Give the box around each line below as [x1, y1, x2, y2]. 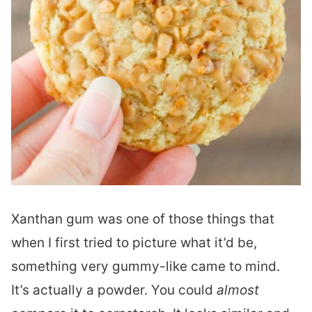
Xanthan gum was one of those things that [11, 211, 274, 227]
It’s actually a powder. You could [11, 282, 217, 298]
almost [217, 282, 259, 298]
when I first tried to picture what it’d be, [11, 235, 257, 251]
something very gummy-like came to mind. [11, 258, 280, 274]
